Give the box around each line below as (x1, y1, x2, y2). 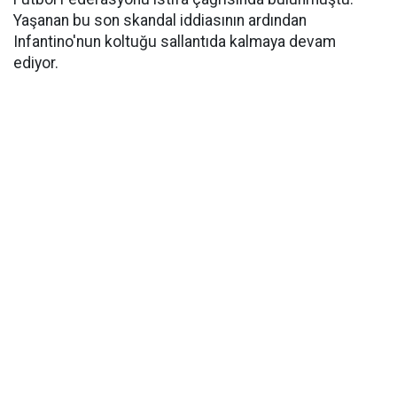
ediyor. (13, 54, 58, 73)
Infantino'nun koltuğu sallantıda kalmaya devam (13, 33, 336, 51)
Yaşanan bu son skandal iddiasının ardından (13, 12, 307, 30)
